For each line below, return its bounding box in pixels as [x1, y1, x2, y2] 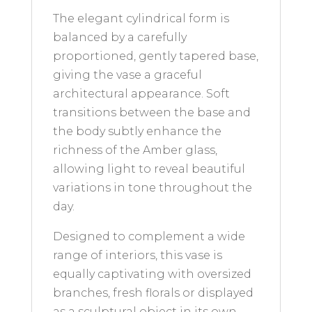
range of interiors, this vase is [52, 249, 222, 262]
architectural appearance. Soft [52, 87, 230, 100]
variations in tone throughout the [52, 181, 252, 194]
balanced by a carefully [52, 31, 187, 44]
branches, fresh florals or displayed [52, 286, 253, 299]
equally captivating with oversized [52, 267, 251, 281]
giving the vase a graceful [52, 68, 202, 81]
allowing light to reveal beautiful [52, 162, 245, 175]
